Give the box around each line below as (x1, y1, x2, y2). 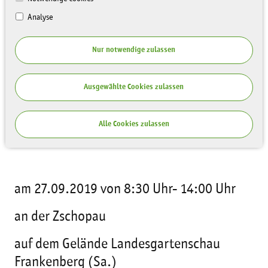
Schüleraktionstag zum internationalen (14, 109, 234, 124)
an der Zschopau (14, 210, 113, 224)
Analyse (25, 13, 53, 22)
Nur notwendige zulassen (92, 45, 176, 54)
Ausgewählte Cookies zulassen (84, 83, 184, 91)
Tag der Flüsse (14, 127, 99, 142)
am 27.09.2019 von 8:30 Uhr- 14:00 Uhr (14, 182, 236, 197)
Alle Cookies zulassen (98, 120, 169, 128)
